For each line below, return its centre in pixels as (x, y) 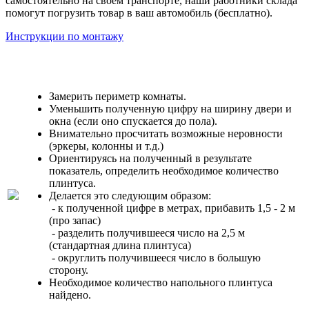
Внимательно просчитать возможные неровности (166, 134)
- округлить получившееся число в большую (155, 258)
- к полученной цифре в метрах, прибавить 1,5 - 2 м (172, 208)
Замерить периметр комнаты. (118, 97)
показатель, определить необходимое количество (164, 171)
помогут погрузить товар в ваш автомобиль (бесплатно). (139, 13)
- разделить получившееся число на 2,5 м (147, 233)
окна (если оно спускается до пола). (134, 121)
